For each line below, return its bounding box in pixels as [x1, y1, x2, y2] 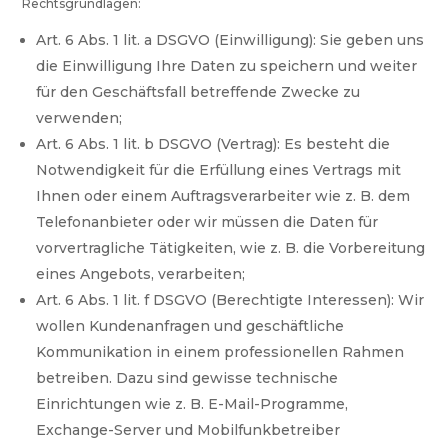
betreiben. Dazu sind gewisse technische [36, 369, 339, 388]
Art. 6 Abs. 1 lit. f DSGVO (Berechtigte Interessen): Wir [36, 291, 425, 310]
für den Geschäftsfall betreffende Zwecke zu [36, 83, 361, 102]
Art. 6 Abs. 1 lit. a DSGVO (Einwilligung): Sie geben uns [36, 31, 425, 50]
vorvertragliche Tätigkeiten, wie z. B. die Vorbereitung [36, 239, 426, 258]
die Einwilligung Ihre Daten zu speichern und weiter [36, 57, 418, 76]
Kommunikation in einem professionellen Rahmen [36, 343, 405, 362]
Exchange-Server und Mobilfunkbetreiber [36, 421, 341, 440]
